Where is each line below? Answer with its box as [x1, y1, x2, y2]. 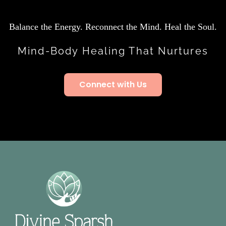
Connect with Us [79, 78, 147, 90]
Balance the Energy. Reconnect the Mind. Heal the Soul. [9, 21, 217, 32]
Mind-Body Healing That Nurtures [17, 44, 209, 57]
